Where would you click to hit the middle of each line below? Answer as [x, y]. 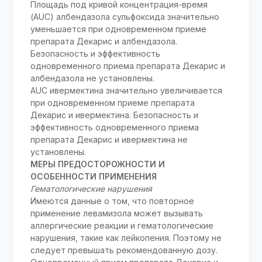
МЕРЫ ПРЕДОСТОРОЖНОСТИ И [98, 164]
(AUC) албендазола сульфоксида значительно [125, 17]
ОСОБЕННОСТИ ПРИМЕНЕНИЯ [94, 177]
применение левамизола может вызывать [117, 213]
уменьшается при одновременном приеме [119, 29]
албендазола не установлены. [93, 78]
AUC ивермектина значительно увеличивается [127, 91]
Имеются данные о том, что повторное [113, 201]
